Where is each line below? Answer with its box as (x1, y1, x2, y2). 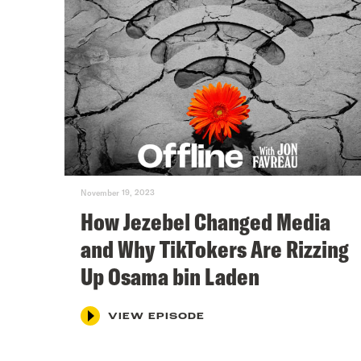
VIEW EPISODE (108, 311, 205, 322)
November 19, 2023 (81, 187, 155, 197)
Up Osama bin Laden (81, 260, 259, 292)
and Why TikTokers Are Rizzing (81, 233, 349, 264)
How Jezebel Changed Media (81, 205, 330, 237)
